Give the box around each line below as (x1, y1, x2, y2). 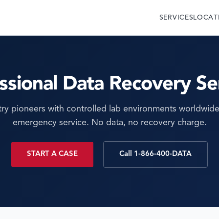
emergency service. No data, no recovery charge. (12, 118, 207, 127)
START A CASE (27, 151, 78, 158)
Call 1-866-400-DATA (119, 151, 192, 158)
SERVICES (159, 14, 194, 21)
